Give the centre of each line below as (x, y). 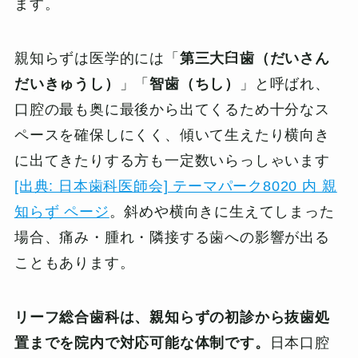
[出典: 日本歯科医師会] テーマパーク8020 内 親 (175, 187)
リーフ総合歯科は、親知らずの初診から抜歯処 (172, 318)
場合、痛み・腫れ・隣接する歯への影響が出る (172, 238)
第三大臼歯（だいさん (255, 59)
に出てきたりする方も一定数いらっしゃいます (172, 161)
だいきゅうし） (67, 84)
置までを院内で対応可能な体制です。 (142, 343)
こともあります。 (74, 263)
